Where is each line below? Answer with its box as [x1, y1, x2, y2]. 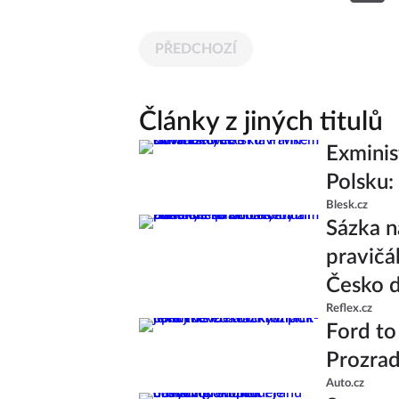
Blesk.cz [326, 199, 368, 211]
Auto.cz [326, 377, 364, 389]
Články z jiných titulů [139, 108, 383, 135]
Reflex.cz [326, 302, 372, 314]
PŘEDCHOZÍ [155, 41, 237, 56]
